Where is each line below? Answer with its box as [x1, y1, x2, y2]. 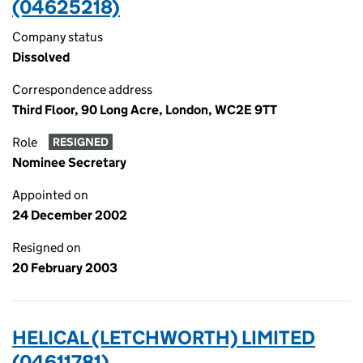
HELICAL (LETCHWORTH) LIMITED [12, 326, 315, 349]
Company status [12, 29, 103, 45]
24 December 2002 [12, 207, 127, 223]
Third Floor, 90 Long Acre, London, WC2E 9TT [12, 102, 277, 117]
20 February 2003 [12, 260, 117, 275]
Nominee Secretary [12, 155, 126, 170]
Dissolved [12, 49, 70, 65]
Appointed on [12, 187, 88, 203]
